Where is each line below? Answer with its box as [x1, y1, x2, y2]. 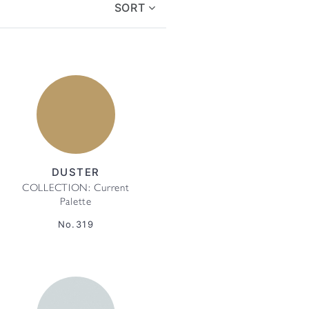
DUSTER [52, 166, 100, 179]
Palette [59, 198, 92, 208]
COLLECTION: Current [22, 184, 130, 194]
